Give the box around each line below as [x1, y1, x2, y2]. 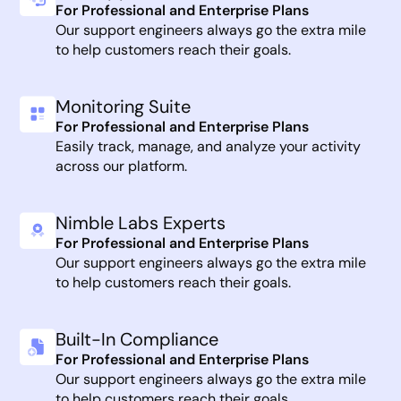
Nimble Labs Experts [55, 210, 226, 235]
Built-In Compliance [55, 327, 219, 351]
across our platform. [55, 156, 188, 175]
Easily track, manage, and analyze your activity [55, 136, 362, 156]
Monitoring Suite [55, 94, 192, 118]
